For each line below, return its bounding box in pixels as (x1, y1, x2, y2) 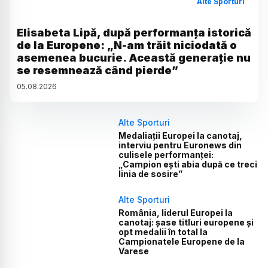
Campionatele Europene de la (118, 236, 245, 246)
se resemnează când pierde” (17, 63, 178, 77)
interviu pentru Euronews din (118, 139, 242, 150)
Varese (118, 245, 150, 256)
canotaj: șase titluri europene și (118, 217, 254, 227)
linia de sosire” (118, 168, 183, 179)
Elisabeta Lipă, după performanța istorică (17, 26, 251, 39)
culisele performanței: (118, 149, 214, 160)
